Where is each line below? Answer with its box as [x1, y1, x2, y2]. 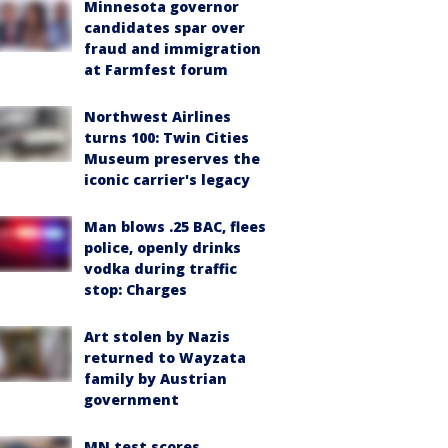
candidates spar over [84, 18, 245, 37]
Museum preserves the [84, 149, 260, 168]
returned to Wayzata [84, 348, 246, 367]
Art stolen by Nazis [84, 327, 230, 346]
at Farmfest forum [84, 60, 228, 79]
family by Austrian [84, 369, 227, 388]
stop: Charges [84, 280, 187, 299]
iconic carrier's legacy [84, 170, 250, 189]
